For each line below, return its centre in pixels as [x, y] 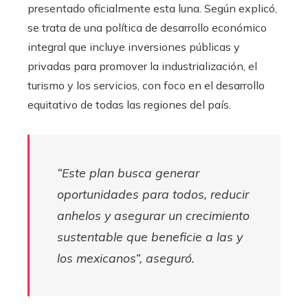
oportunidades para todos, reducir [153, 194]
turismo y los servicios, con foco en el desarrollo [146, 85]
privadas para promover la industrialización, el [142, 66]
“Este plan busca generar [128, 172]
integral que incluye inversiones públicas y [134, 46]
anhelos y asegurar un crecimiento [153, 215]
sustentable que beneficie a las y [150, 236]
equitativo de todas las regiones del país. [129, 104]
